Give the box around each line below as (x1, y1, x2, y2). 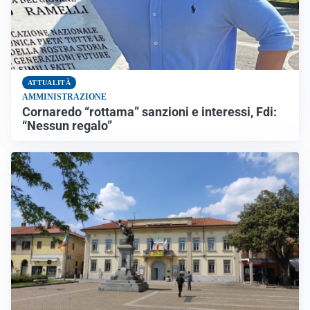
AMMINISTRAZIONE (22, 91, 107, 102)
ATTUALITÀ (28, 78, 71, 86)
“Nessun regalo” (22, 118, 112, 133)
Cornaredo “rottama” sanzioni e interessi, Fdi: (22, 104, 277, 119)
